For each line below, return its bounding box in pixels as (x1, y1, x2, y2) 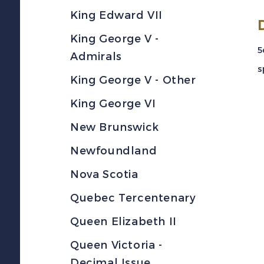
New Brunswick (70, 121, 159, 134)
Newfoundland (70, 144, 157, 157)
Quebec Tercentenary (70, 192, 196, 204)
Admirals (70, 50, 122, 63)
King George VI (70, 97, 156, 110)
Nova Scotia (70, 168, 138, 181)
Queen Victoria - (70, 239, 163, 252)
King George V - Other (70, 74, 196, 87)
